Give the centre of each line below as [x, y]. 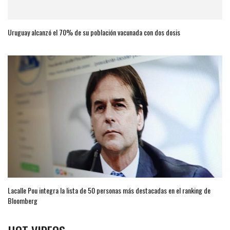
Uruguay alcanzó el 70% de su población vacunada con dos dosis [94, 32]
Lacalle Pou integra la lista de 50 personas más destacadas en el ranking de [109, 190]
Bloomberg [23, 201]
